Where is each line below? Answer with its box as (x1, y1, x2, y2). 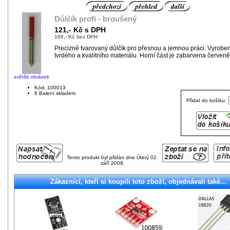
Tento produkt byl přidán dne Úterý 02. (67, 154, 158, 160)
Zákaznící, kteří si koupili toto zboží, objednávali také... (50, 178, 226, 185)
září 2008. (100, 160, 125, 166)
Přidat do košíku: (186, 97, 228, 103)
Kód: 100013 (34, 84, 66, 90)
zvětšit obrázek (14, 73, 49, 80)
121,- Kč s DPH (54, 25, 106, 34)
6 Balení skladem (34, 90, 75, 96)
